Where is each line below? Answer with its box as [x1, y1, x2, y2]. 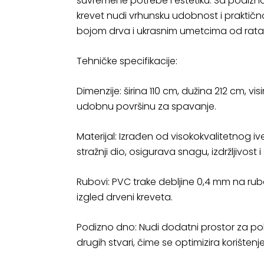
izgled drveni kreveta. [77, 190, 173, 204]
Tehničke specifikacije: [77, 54, 177, 68]
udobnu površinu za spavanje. [77, 100, 216, 113]
